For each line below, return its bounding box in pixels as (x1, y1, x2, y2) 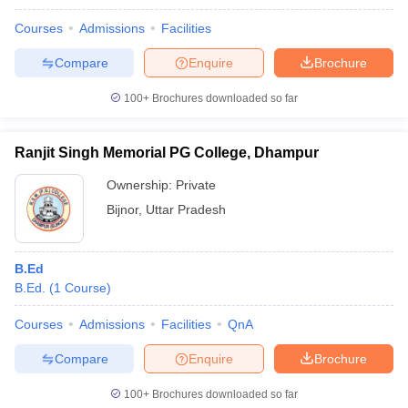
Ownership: (107, 178, 176, 192)
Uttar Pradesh (146, 202, 226, 217)
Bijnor (107, 202, 138, 217)
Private (176, 178, 216, 192)
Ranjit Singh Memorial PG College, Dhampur (15, 145, 319, 160)
